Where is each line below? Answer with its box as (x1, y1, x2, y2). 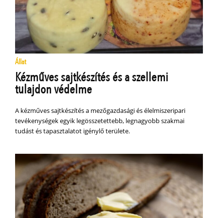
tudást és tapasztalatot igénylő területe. (15, 126, 130, 135)
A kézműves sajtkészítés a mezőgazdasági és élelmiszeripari (15, 106, 186, 115)
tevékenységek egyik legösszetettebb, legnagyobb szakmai (15, 116, 185, 125)
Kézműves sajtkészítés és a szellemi (15, 69, 169, 86)
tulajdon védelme (15, 81, 92, 98)
